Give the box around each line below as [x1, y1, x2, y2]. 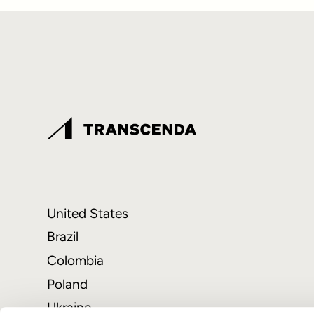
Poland [47, 275, 88, 292]
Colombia [47, 252, 104, 268]
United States [47, 205, 129, 221]
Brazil [47, 228, 79, 245]
